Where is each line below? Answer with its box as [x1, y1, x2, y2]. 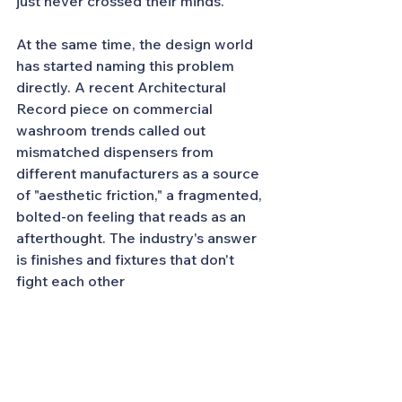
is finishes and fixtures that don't [16, 250, 238, 268]
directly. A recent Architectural [16, 78, 230, 96]
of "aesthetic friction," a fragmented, [16, 186, 266, 204]
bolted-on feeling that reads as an [16, 207, 249, 225]
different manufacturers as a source [16, 164, 263, 182]
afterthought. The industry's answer [16, 229, 260, 247]
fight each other [16, 272, 125, 290]
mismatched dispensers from [16, 143, 217, 161]
